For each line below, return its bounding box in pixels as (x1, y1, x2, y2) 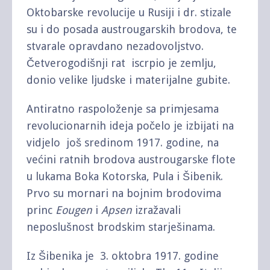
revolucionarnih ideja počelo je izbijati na (27, 119, 234, 132)
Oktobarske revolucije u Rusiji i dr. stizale (27, 5, 231, 19)
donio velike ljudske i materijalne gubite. (27, 73, 230, 86)
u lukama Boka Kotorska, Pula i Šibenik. (27, 169, 223, 183)
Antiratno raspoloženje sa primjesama (27, 102, 219, 115)
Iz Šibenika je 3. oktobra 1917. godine (27, 249, 219, 262)
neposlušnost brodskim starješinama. (27, 220, 215, 233)
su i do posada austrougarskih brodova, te (27, 22, 237, 36)
